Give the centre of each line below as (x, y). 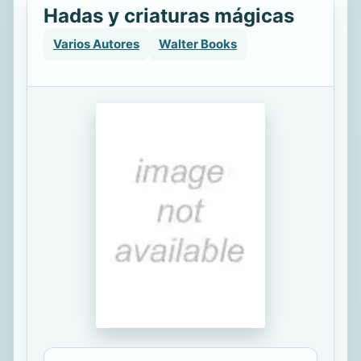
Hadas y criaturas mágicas (169, 16)
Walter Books (198, 44)
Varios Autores (96, 44)
